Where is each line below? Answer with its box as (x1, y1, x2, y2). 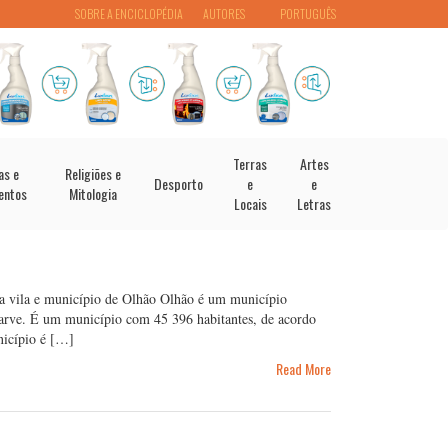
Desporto (154, 173, 203, 194)
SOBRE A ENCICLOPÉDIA (75, 5, 183, 22)
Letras (297, 193, 331, 214)
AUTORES (203, 5, 245, 22)
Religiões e (64, 163, 121, 184)
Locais (233, 193, 267, 214)
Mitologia (68, 183, 117, 204)
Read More (276, 358, 331, 379)
